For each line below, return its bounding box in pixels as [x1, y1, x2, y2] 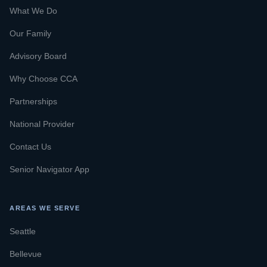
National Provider [10, 119, 74, 129]
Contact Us [10, 142, 51, 152]
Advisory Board [10, 51, 67, 61]
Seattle [10, 226, 36, 237]
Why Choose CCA [10, 74, 77, 84]
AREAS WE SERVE [10, 204, 80, 212]
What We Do [10, 6, 57, 16]
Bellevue [10, 249, 42, 259]
